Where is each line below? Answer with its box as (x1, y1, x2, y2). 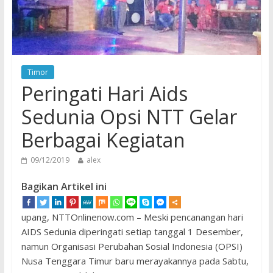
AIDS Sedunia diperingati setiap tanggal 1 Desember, (21, 225, 243, 238)
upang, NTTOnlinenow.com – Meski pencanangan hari (21, 211, 243, 224)
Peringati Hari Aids (21, 80, 188, 107)
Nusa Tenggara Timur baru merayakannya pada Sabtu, (21, 255, 249, 268)
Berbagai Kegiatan (21, 127, 185, 154)
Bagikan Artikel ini (21, 180, 107, 194)
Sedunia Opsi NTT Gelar (21, 104, 237, 130)
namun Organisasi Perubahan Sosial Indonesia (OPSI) (21, 240, 243, 253)
